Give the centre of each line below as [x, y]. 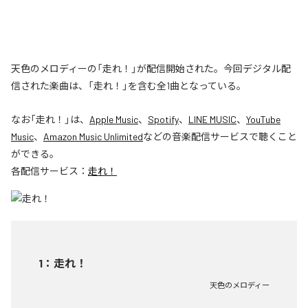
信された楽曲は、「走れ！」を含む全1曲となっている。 [129, 85]
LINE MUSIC [212, 119]
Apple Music [114, 119]
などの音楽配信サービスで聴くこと [220, 136]
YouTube [263, 119]
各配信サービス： [49, 170]
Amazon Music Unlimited [93, 136]
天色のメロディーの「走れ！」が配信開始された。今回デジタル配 [151, 68]
